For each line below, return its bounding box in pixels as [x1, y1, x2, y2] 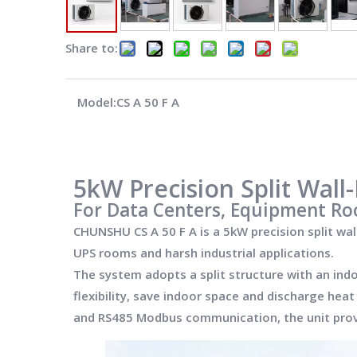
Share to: [65, 40, 118, 56]
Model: [77, 94, 116, 110]
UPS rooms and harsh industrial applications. [73, 245, 334, 261]
